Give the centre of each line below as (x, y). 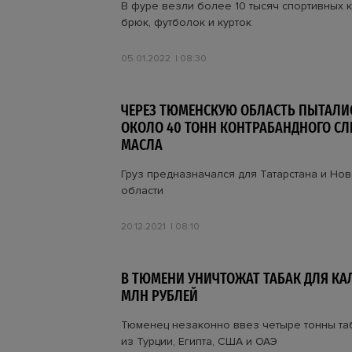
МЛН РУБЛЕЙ (159, 296)
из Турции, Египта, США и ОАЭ (199, 341)
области (142, 191)
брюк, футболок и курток (186, 22)
